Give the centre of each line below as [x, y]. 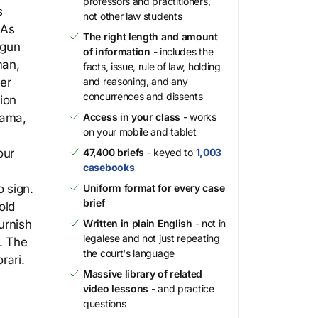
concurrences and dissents [143, 96]
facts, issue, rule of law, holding [152, 66]
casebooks [109, 167]
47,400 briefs [114, 152]
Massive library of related [143, 274]
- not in [209, 223]
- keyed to [170, 152]
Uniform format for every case [154, 188]
